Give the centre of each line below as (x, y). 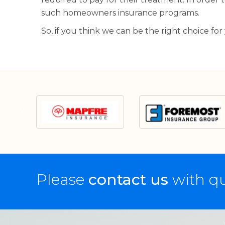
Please (62, 180)
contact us (128, 180)
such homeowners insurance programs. (120, 13)
